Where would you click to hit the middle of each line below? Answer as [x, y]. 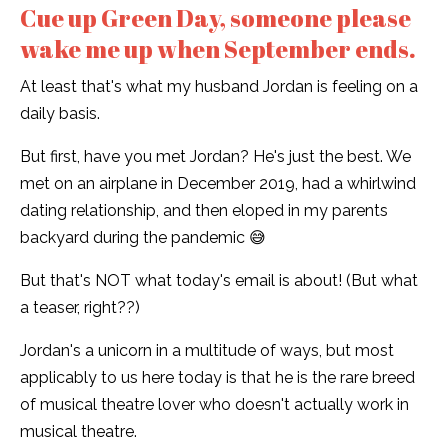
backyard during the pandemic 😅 [143, 238]
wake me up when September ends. [218, 49]
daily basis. [60, 114]
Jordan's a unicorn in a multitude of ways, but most [207, 351]
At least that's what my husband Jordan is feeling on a [219, 87]
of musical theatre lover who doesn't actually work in [214, 405]
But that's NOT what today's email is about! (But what [219, 281]
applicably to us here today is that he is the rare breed [217, 378]
